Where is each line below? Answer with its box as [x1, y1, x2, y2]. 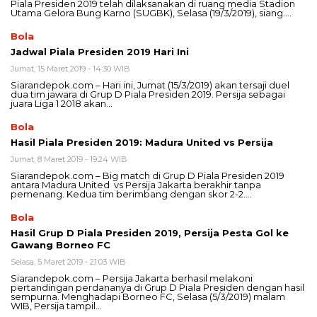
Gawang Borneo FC [11, 239, 110, 251]
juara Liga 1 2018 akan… [11, 98, 113, 110]
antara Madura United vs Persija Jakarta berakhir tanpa [11, 179, 261, 191]
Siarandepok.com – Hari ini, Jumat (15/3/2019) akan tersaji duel [11, 79, 289, 91]
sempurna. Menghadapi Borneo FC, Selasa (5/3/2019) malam [11, 291, 285, 303]
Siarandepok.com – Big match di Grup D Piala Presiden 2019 [11, 170, 284, 182]
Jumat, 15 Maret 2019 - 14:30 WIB [11, 64, 130, 74]
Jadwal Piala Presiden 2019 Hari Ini [11, 46, 189, 58]
